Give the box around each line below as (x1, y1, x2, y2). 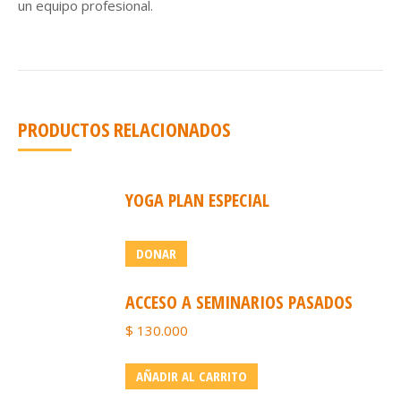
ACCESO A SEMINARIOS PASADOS (125, 290, 353, 314)
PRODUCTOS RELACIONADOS (18, 115, 230, 142)
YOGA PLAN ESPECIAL (125, 188, 269, 212)
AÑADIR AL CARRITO (136, 367, 247, 385)
